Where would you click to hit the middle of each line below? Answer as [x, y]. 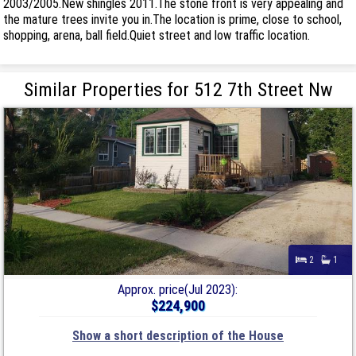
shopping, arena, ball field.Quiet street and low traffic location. [157, 35]
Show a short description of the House [178, 335]
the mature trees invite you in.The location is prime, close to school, [173, 19]
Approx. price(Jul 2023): [178, 289]
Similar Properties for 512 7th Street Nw [178, 89]
